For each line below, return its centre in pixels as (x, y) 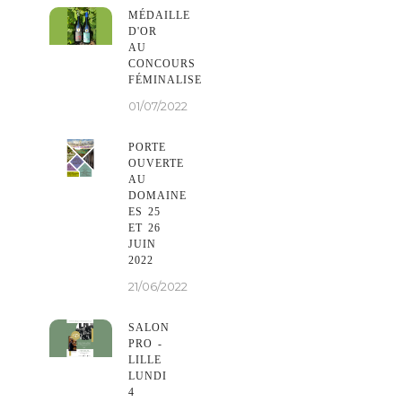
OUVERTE (156, 163)
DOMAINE (157, 195)
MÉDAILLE (159, 15)
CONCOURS (162, 63)
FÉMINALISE (165, 79)
